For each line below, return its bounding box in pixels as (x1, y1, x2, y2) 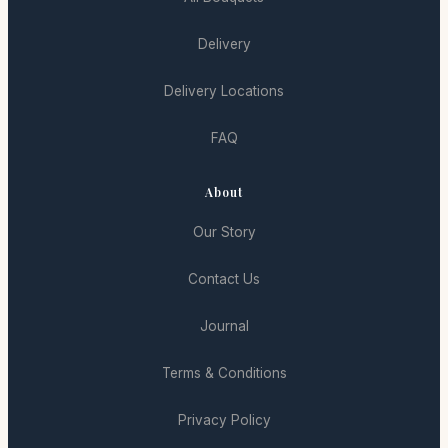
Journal (199, 317, 249, 334)
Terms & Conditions (161, 364, 287, 381)
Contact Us (188, 270, 260, 287)
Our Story (192, 223, 256, 240)
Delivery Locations (164, 82, 284, 99)
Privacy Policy (177, 411, 271, 428)
